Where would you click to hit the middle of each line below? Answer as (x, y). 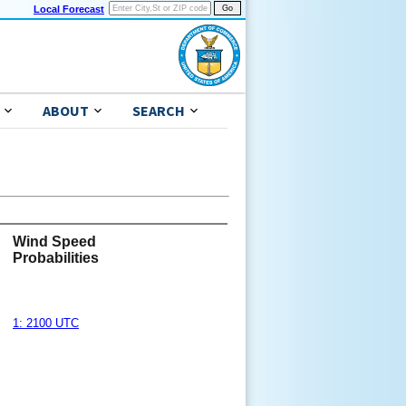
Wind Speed (54, 242)
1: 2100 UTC (46, 324)
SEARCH (159, 111)
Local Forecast (69, 10)
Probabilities (56, 258)
